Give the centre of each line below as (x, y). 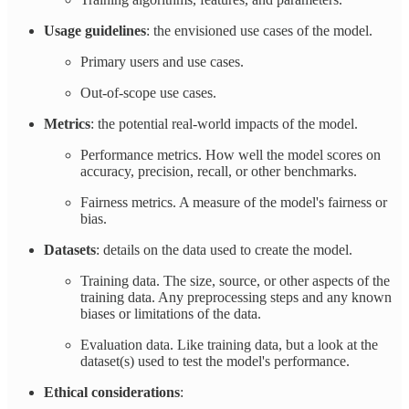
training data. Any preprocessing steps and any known (236, 298)
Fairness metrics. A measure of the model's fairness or (234, 203)
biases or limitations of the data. (171, 314)
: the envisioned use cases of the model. (259, 31)
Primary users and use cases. (162, 62)
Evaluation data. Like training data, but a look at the (229, 345)
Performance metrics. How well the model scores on (231, 155)
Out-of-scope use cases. (148, 93)
